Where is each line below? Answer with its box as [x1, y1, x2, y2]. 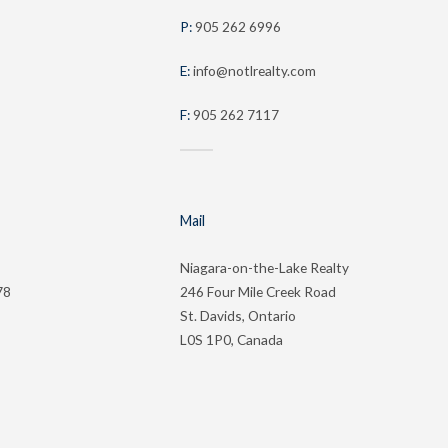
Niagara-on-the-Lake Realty [180, 259, 349, 276]
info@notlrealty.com [193, 62, 316, 79]
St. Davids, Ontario [180, 307, 296, 324]
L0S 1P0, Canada [180, 331, 283, 348]
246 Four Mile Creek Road [180, 283, 336, 300]
